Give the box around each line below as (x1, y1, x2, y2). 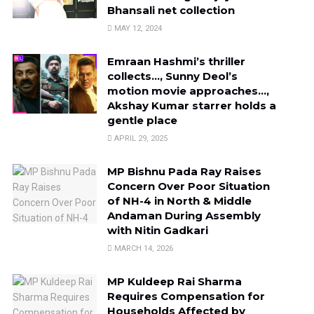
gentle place (107, 113, 177, 127)
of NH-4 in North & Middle (107, 193, 252, 207)
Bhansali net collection (107, 3, 235, 17)
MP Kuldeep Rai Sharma (107, 274, 242, 288)
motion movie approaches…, (107, 83, 269, 97)
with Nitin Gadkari (107, 223, 208, 237)
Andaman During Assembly (107, 208, 261, 222)
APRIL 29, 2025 (111, 133, 168, 143)
